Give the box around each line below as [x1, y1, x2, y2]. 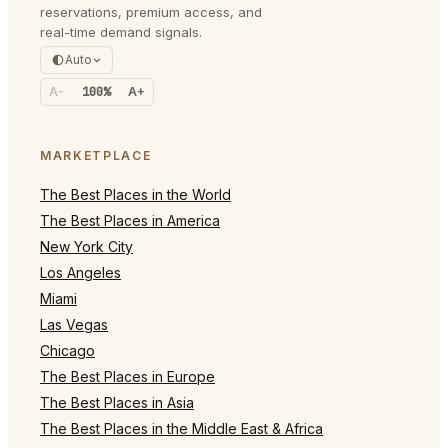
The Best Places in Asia [40, 393, 194, 411]
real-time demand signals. [40, 23, 202, 40]
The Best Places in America [40, 211, 220, 229]
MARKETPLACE [40, 147, 152, 163]
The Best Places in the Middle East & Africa [40, 419, 323, 437]
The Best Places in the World [40, 185, 231, 203]
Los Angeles [40, 263, 121, 281]
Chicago [40, 341, 95, 359]
